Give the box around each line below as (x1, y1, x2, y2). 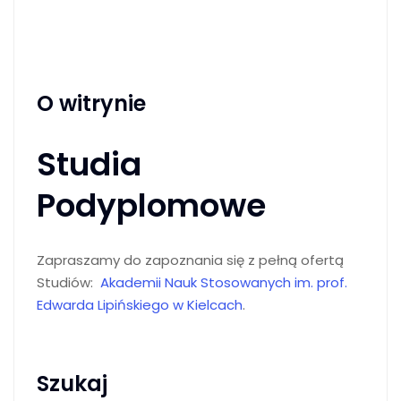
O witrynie (37, 89, 146, 118)
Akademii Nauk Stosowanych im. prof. (100, 273, 347, 292)
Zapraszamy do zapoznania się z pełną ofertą (37, 251, 347, 269)
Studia (37, 141, 141, 187)
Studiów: (37, 273, 100, 292)
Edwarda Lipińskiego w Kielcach (37, 295, 243, 314)
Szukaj (37, 369, 107, 398)
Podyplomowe (37, 183, 266, 228)
